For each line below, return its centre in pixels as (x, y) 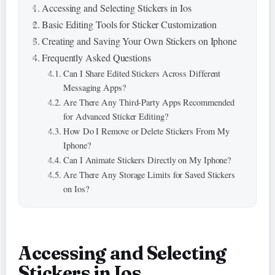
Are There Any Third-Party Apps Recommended (149, 102)
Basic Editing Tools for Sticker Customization (130, 24)
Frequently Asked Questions (96, 57)
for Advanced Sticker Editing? (116, 116)
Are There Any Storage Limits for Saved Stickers (149, 174)
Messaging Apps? (95, 87)
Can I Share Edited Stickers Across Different (142, 73)
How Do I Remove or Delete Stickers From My (146, 131)
